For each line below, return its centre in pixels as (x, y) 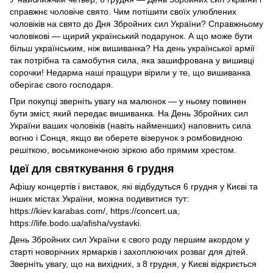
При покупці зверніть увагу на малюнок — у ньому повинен (128, 101)
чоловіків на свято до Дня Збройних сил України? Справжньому (136, 23)
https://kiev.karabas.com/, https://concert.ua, (95, 211)
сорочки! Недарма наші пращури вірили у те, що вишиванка (130, 72)
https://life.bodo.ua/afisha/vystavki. (76, 223)
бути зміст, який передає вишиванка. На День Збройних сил (129, 113)
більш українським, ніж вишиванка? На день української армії (132, 48)
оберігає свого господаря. (62, 84)
